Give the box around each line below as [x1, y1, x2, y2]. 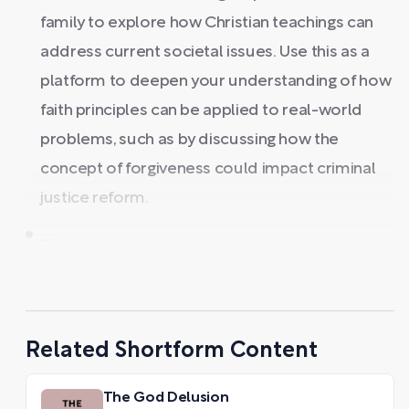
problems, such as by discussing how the [40, 131, 339, 148]
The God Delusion [102, 391, 229, 404]
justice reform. [40, 190, 149, 206]
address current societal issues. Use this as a [40, 44, 370, 60]
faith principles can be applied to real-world [40, 102, 362, 119]
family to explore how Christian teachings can [40, 15, 373, 31]
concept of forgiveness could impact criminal [40, 161, 376, 177]
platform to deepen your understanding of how [40, 73, 392, 89]
